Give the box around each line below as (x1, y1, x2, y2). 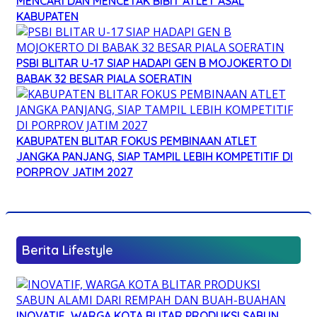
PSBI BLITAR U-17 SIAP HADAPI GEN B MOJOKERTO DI (16, 55, 292, 70)
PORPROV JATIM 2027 (16, 164, 133, 179)
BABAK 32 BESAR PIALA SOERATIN (16, 71, 192, 86)
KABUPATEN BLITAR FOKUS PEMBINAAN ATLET (16, 133, 257, 148)
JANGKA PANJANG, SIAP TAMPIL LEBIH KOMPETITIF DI (16, 149, 293, 163)
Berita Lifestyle (22, 241, 113, 258)
